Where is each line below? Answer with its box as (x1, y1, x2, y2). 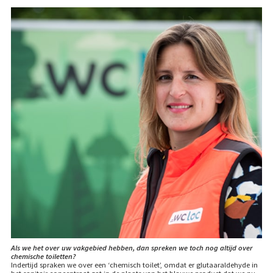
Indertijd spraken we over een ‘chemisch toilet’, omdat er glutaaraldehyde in (10, 260, 258, 269)
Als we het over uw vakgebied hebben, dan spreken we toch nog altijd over (10, 243, 253, 252)
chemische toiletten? (10, 251, 76, 261)
